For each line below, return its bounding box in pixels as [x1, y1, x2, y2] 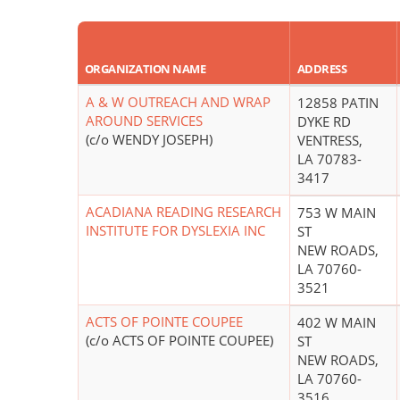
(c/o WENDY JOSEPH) [86, 130, 212, 149]
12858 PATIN [297, 94, 379, 112]
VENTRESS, [297, 131, 362, 150]
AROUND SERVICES [86, 112, 203, 130]
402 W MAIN [297, 313, 376, 332]
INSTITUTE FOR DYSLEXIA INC [86, 221, 265, 240]
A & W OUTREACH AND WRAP [86, 93, 271, 112]
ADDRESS [297, 61, 347, 78]
